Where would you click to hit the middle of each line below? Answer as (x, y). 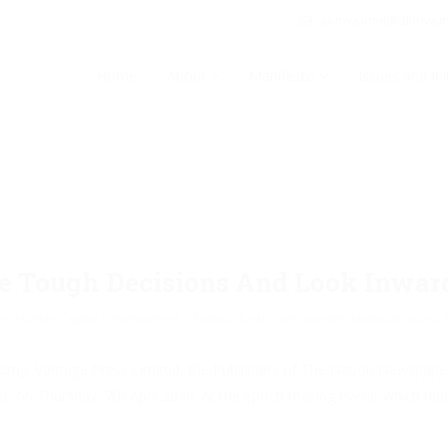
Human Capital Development (97, 318)
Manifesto (284, 75)
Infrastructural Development (265, 318)
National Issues (394, 318)
